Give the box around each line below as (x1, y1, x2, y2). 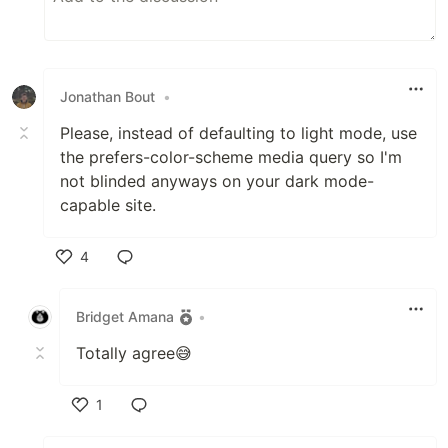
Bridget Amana (76, 308, 174, 326)
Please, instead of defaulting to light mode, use (60, 122, 417, 143)
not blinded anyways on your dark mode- (60, 170, 374, 191)
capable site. (60, 194, 156, 215)
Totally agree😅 (76, 342, 192, 363)
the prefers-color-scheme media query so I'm (60, 146, 402, 167)
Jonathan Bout (60, 88, 155, 106)
